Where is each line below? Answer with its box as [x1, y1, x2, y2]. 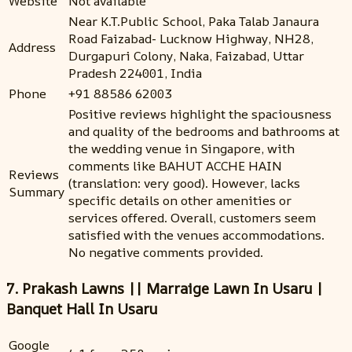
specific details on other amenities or [68, 192, 291, 210]
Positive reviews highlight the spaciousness [68, 105, 332, 123]
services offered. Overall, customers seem [68, 209, 316, 227]
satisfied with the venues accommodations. [68, 226, 324, 244]
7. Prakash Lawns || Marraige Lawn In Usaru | [6, 278, 323, 299]
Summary [9, 183, 65, 201]
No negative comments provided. [68, 244, 263, 262]
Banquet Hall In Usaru [6, 299, 157, 320]
